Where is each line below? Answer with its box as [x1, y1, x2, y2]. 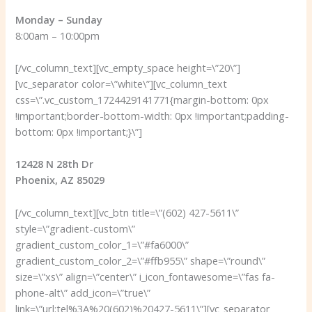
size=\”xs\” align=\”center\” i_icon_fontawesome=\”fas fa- [15, 269, 276, 283]
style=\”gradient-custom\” [15, 221, 136, 235]
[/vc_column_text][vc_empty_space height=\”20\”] [15, 61, 241, 75]
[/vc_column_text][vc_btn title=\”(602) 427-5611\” [15, 205, 240, 219]
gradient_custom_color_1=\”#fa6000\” [15, 237, 189, 251]
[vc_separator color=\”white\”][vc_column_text [15, 77, 228, 91]
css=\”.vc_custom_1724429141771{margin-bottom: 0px [15, 93, 270, 107]
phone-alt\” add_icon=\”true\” [15, 285, 151, 299]
